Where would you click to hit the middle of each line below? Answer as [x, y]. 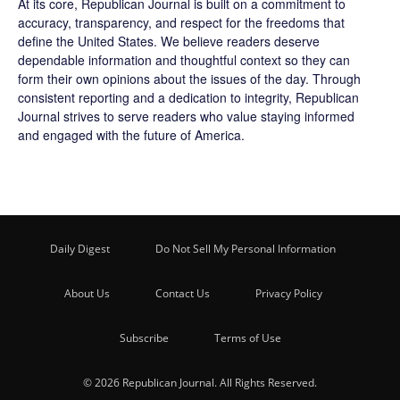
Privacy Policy [288, 294]
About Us [87, 294]
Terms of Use [247, 338]
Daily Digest [80, 249]
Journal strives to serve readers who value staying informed [186, 117]
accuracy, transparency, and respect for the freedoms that [181, 23]
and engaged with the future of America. [131, 135]
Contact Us [182, 294]
